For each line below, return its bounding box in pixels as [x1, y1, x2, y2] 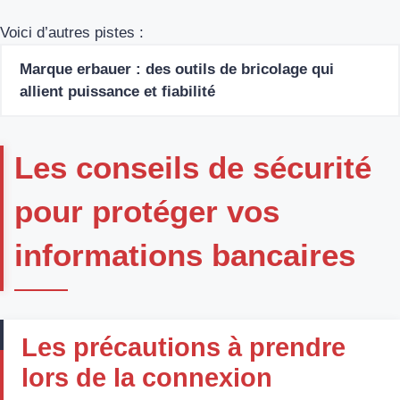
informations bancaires [14, 237, 355, 272]
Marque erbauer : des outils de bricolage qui [20, 60, 334, 78]
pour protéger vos [14, 193, 279, 229]
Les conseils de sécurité [14, 149, 371, 185]
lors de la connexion [21, 362, 272, 392]
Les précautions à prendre [21, 332, 346, 362]
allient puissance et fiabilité [20, 82, 215, 100]
